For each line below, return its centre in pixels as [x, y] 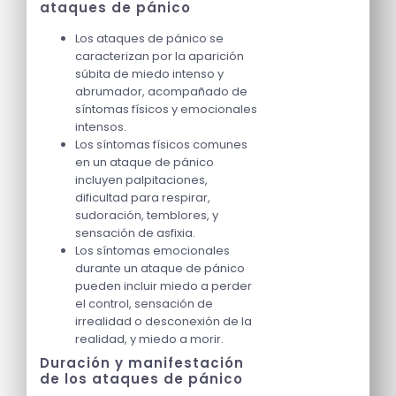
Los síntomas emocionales [152, 250]
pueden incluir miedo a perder [164, 286]
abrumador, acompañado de [161, 91]
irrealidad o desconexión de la [164, 321]
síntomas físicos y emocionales [166, 109]
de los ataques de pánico [141, 378]
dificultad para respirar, [143, 197]
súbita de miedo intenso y [149, 73]
